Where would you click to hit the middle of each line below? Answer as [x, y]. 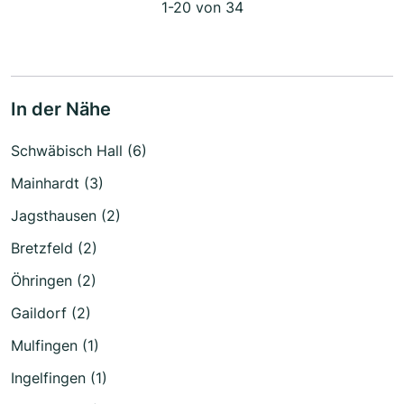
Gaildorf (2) [51, 312]
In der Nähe [61, 109]
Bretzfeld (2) [54, 248]
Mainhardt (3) [57, 183]
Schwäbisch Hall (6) [79, 150]
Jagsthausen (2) [66, 215]
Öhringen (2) [54, 280]
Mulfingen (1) [55, 345]
